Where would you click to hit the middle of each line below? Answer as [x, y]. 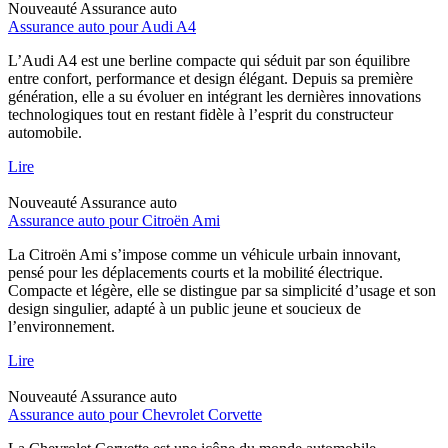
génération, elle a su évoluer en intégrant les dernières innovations [214, 96]
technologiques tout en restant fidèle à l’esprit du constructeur [200, 114]
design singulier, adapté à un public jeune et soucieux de [184, 308]
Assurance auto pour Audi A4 [102, 26]
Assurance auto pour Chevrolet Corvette [135, 414]
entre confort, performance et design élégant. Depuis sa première [210, 78]
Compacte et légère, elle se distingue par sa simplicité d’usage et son [222, 290]
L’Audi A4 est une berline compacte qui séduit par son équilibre [209, 60]
